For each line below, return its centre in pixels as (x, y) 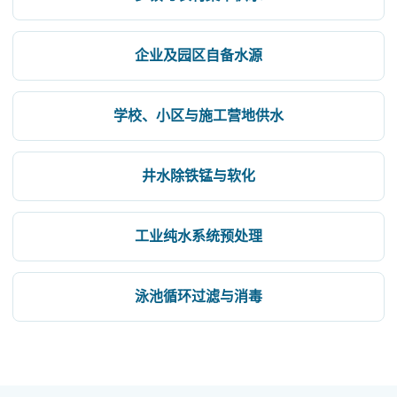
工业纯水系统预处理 (198, 236)
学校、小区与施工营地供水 (198, 116)
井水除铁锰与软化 (198, 176)
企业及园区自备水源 (198, 55)
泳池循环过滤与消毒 (198, 296)
